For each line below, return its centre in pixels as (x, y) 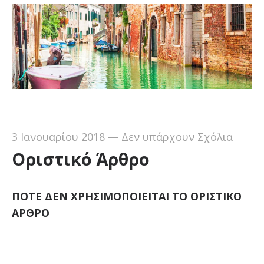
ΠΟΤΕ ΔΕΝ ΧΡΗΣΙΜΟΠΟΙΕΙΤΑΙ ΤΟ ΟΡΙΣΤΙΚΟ (126, 196)
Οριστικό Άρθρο (80, 159)
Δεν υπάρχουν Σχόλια (177, 136)
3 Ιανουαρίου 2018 (58, 136)
